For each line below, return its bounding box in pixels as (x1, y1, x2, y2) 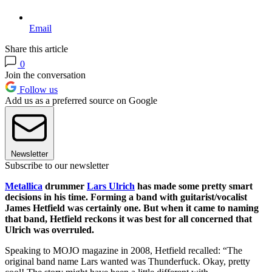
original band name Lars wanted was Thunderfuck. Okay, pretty (5, 256, 250, 267)
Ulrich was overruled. (5, 225, 94, 236)
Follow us (17, 84, 58, 95)
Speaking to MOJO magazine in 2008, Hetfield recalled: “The (5, 245, 242, 256)
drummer (42, 181, 87, 192)
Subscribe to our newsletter (5, 160, 109, 171)
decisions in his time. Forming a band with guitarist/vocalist (5, 192, 247, 203)
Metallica (5, 181, 42, 192)
